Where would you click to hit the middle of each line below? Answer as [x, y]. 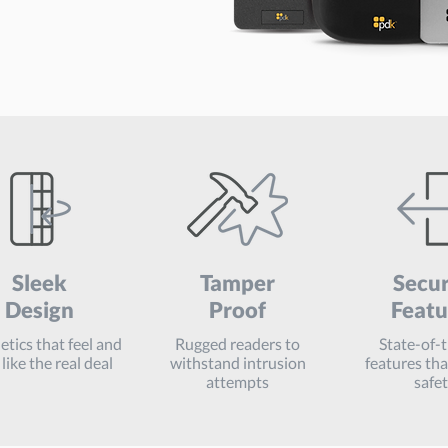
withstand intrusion [237, 362]
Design [39, 309]
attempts [237, 381]
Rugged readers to [237, 343]
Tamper [237, 282]
